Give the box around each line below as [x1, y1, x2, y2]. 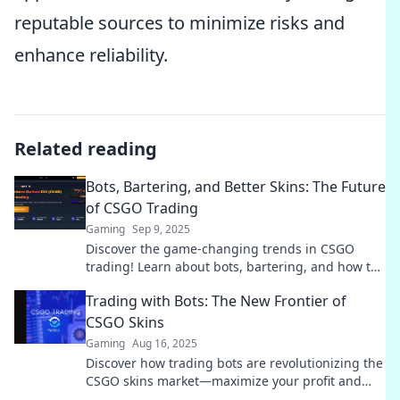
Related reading [14, 137, 157, 161]
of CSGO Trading [86, 198, 198, 218]
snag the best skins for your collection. [86, 276, 317, 293]
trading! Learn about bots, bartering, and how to [86, 258, 378, 275]
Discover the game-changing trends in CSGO [86, 240, 354, 257]
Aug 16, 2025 [132, 336, 197, 351]
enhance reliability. [14, 43, 168, 67]
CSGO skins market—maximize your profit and [86, 372, 362, 389]
